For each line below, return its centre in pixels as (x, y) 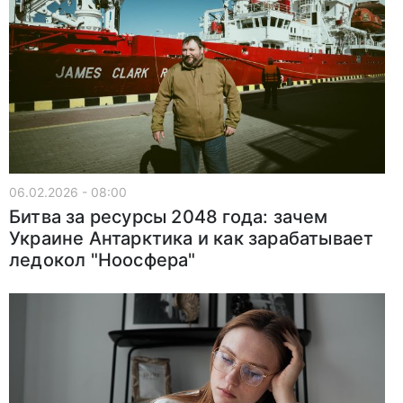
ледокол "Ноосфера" (103, 260)
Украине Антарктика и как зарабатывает (192, 239)
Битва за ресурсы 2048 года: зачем (169, 217)
